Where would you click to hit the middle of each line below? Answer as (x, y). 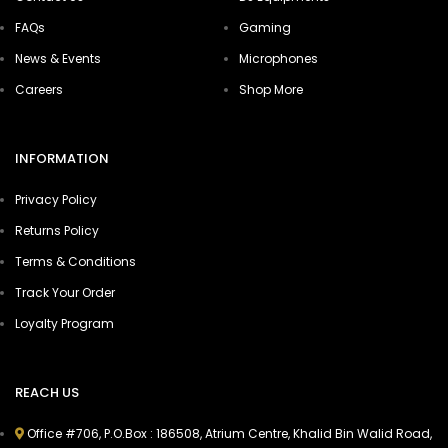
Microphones (278, 59)
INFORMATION (62, 159)
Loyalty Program (64, 324)
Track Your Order (65, 293)
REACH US (47, 393)
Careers (39, 90)
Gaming (265, 28)
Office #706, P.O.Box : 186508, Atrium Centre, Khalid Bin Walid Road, (229, 434)
